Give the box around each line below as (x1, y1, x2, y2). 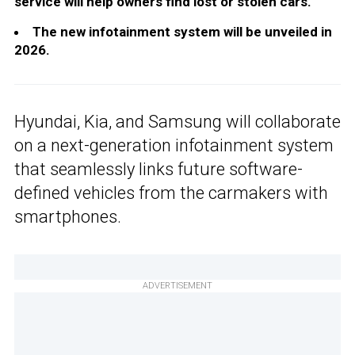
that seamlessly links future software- (14, 159, 303, 180)
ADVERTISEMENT (143, 281, 212, 292)
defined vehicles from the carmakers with (14, 183, 328, 204)
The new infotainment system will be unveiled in (32, 24, 332, 40)
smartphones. (14, 207, 121, 227)
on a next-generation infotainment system (14, 136, 334, 156)
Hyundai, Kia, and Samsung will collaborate (14, 112, 341, 132)
